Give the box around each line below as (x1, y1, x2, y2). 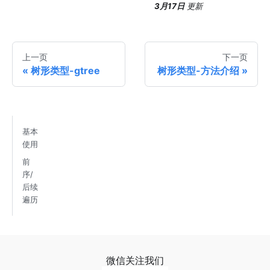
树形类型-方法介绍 (157, 64, 239, 77)
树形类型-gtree (31, 64, 100, 77)
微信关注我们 (106, 254, 164, 267)
